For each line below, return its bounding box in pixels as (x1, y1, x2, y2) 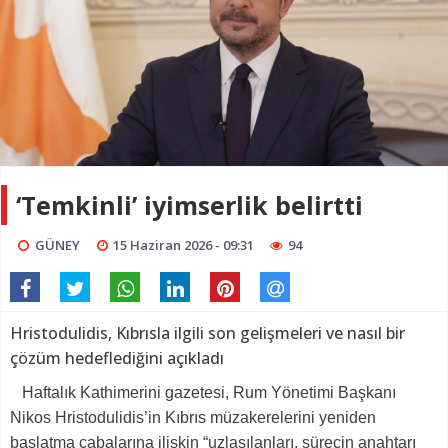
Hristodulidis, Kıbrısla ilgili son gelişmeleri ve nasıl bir (10, 321, 405, 344)
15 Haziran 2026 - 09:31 (113, 235, 255, 254)
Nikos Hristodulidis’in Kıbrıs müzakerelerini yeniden (10, 408, 376, 426)
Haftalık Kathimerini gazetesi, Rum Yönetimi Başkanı (10, 383, 396, 401)
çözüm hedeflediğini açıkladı (10, 346, 224, 369)
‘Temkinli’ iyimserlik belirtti (16, 187, 363, 222)
